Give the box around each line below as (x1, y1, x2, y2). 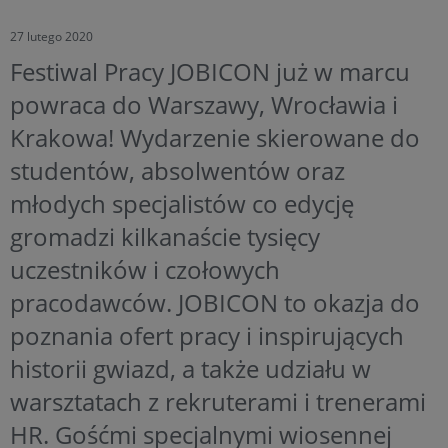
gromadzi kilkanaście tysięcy (10, 219, 320, 253)
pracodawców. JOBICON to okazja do (10, 285, 420, 319)
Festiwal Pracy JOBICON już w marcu (10, 54, 410, 88)
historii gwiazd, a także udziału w (10, 351, 371, 385)
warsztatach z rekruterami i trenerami (10, 384, 426, 418)
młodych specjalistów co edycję (10, 186, 354, 220)
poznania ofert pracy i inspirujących (10, 318, 404, 352)
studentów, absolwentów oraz (10, 153, 345, 187)
